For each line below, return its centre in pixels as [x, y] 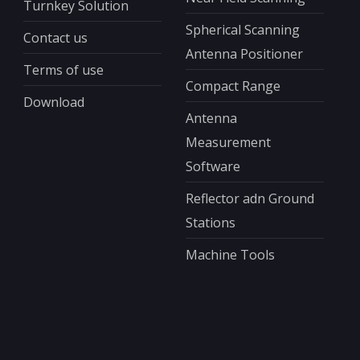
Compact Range [233, 86]
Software [213, 166]
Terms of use [63, 70]
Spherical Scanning [242, 29]
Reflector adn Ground [250, 198]
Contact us [55, 37]
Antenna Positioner [244, 53]
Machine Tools [230, 254]
